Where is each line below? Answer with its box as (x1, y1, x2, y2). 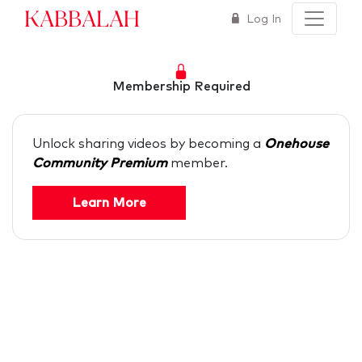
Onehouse (264, 137, 329, 151)
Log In (243, 13, 281, 25)
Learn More (72, 196, 146, 210)
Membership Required (112, 80, 250, 94)
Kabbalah (24, 3, 140, 32)
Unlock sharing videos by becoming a (32, 137, 264, 151)
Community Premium (32, 157, 170, 170)
